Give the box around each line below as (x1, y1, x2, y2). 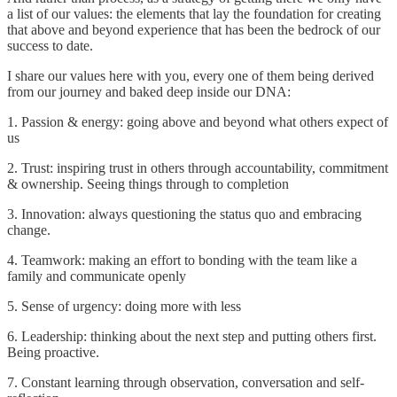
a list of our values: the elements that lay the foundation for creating (7, 5, 381, 21)
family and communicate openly (7, 268, 186, 284)
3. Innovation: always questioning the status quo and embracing (7, 206, 362, 222)
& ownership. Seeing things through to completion (7, 175, 289, 191)
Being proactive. (7, 344, 99, 360)
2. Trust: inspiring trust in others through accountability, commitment (7, 160, 388, 175)
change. (7, 222, 51, 237)
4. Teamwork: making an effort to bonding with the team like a (7, 252, 357, 268)
